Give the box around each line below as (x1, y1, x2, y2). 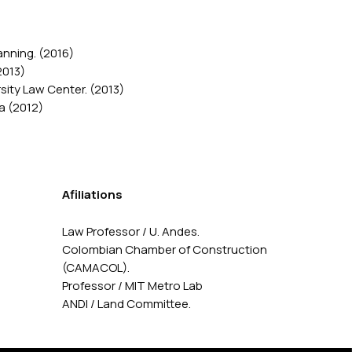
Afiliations (61, 185, 123, 203)
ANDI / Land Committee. (61, 295, 191, 313)
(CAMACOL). (61, 259, 130, 277)
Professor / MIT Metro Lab (61, 277, 203, 295)
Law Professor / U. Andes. (61, 223, 200, 240)
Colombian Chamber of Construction (61, 241, 267, 258)
